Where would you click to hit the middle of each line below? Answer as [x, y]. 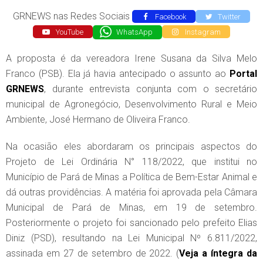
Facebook [169, 16]
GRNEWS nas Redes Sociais [73, 16]
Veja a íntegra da [218, 254]
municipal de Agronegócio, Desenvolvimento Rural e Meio [131, 104]
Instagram [202, 32]
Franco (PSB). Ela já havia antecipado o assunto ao [118, 74]
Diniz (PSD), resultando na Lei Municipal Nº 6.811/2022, [131, 238]
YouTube [68, 32]
